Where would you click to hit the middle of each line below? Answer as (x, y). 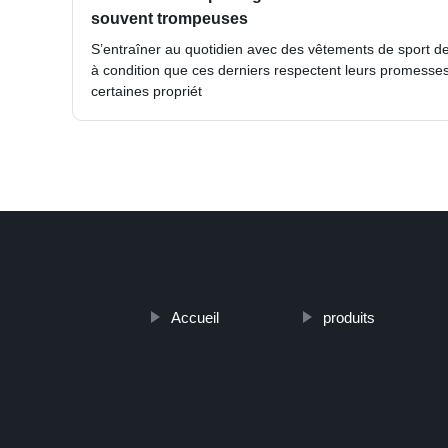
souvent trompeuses (169, 19)
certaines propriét (146, 91)
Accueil (194, 318)
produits (348, 318)
